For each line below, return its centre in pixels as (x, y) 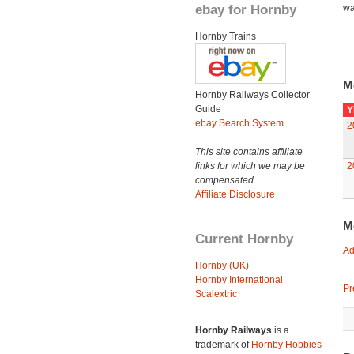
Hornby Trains (226, 36)
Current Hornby (244, 239)
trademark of (223, 345)
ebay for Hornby (246, 9)
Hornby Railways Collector (252, 95)
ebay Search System (239, 123)
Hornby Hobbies (286, 345)
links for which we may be (250, 166)
